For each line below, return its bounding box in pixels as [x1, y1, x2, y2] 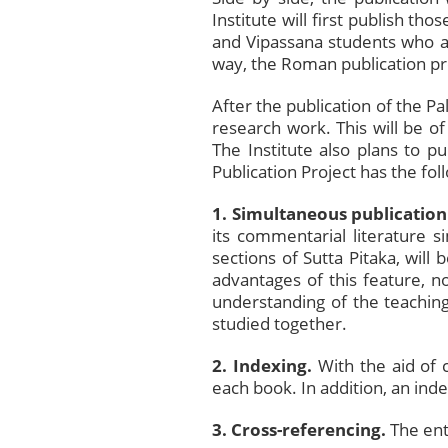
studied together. [212, 312, 347, 335]
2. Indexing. [212, 354, 312, 377]
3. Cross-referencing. [212, 418, 386, 441]
